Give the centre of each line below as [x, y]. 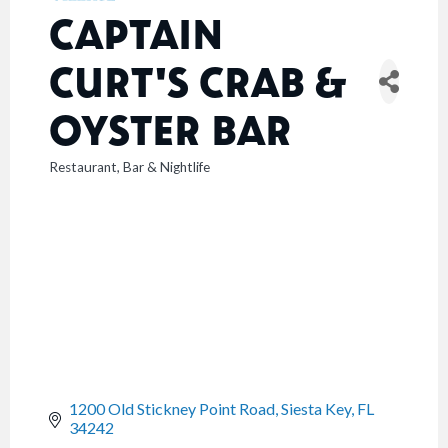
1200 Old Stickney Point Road [172, 409]
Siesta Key [316, 409]
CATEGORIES [91, 177]
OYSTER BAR [170, 129]
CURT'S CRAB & [196, 81]
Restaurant [83, 167]
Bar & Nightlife [166, 167]
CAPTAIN [136, 33]
